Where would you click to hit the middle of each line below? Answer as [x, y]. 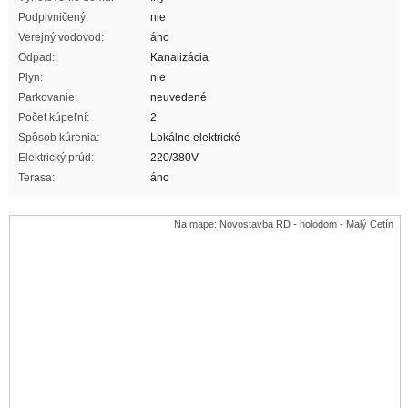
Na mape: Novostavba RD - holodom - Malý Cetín [284, 224]
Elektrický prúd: [56, 158]
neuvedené [178, 97]
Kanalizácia [179, 57]
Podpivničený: [53, 17]
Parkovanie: [48, 97]
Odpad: [36, 57]
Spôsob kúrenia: [59, 138]
